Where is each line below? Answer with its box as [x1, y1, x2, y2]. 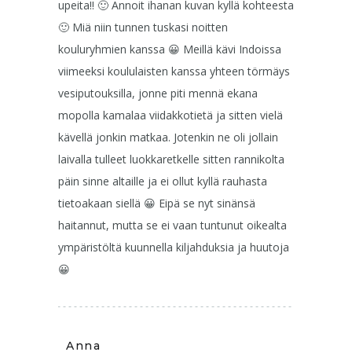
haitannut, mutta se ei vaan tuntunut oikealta [58, 217, 287, 233]
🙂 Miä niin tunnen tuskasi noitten [58, 19, 228, 35]
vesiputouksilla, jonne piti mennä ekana [58, 85, 258, 101]
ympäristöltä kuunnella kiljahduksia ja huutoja [58, 239, 289, 255]
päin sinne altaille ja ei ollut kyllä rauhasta [58, 173, 267, 189]
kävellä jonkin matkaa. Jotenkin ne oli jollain [58, 129, 278, 145]
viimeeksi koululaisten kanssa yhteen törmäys [58, 63, 290, 79]
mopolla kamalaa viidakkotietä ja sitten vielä [58, 107, 283, 123]
